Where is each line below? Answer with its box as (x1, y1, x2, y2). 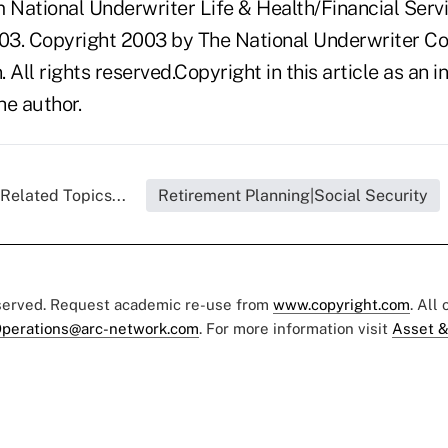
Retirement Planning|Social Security (158, 186, 428, 206)
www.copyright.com (273, 296, 410, 314)
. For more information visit (199, 320, 392, 338)
